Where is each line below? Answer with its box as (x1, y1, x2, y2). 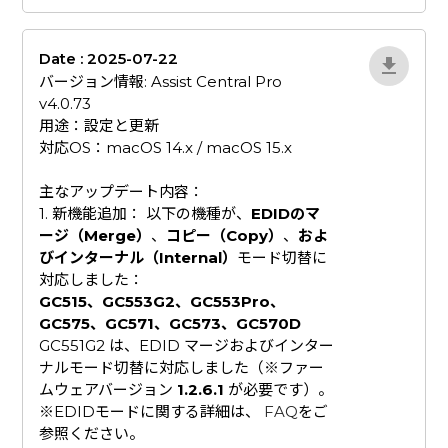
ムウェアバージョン (39, 379, 178, 399)
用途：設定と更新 (39, 115, 160, 135)
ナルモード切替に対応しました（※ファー (39, 357, 325, 377)
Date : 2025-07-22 (39, 48, 179, 68)
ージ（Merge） (39, 225, 152, 245)
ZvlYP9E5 (183, 48, 255, 68)
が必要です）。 (224, 379, 334, 399)
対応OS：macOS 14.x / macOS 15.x (39, 137, 293, 157)
